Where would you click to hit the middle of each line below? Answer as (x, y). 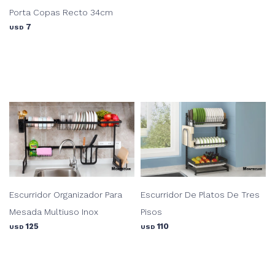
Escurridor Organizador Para (66, 194)
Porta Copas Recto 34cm (61, 12)
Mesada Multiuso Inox (54, 211)
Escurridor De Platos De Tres (200, 194)
